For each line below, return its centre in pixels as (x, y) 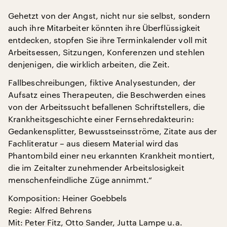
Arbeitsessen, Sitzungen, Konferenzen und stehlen (106, 52)
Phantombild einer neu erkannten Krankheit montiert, (112, 155)
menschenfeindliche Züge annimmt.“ (80, 180)
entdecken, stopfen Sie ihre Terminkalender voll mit (108, 40)
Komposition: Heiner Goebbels (68, 198)
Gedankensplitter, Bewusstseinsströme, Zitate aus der (113, 131)
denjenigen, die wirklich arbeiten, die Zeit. (89, 64)
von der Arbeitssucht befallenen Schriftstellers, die (107, 107)
